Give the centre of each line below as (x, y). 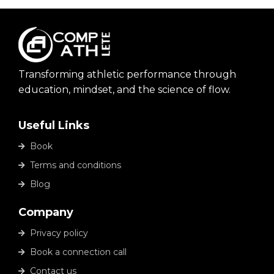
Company (46, 213)
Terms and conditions (76, 165)
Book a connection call (78, 252)
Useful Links (54, 126)
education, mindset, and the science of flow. (124, 90)
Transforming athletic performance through (127, 75)
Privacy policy (59, 233)
